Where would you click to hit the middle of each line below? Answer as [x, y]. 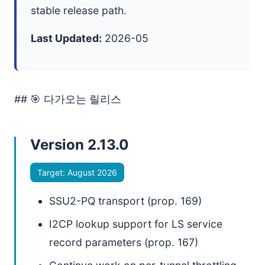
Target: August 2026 [77, 172]
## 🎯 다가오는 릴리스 [68, 99]
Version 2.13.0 [80, 145]
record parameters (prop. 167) [124, 242]
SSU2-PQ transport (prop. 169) [125, 201]
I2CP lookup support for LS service [136, 224]
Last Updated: [66, 38]
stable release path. [79, 10]
